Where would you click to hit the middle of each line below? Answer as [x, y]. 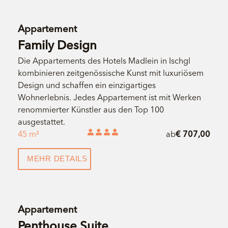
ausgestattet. [41, 121]
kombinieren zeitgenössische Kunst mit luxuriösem [110, 73]
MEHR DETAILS [57, 159]
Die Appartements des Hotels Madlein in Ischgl [104, 60]
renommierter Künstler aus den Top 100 [91, 109]
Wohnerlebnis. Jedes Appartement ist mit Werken [109, 97]
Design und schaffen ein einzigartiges [87, 85]
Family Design [57, 45]
